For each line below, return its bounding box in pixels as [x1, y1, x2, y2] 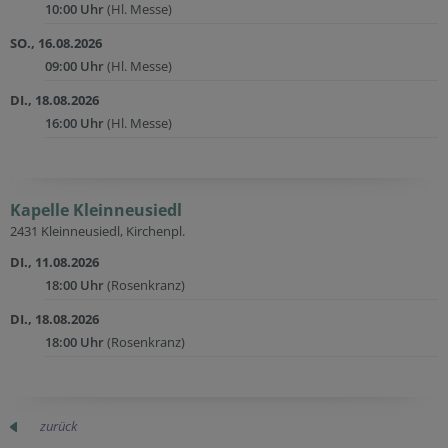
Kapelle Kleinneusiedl [10, 199, 182, 221]
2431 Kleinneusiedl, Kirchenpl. [10, 222, 185, 240]
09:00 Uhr [45, 57, 104, 75]
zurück [40, 417, 77, 435]
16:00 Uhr [45, 114, 104, 132]
